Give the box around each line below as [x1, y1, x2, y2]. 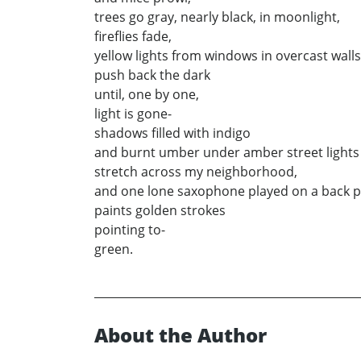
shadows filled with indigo [94, 124, 251, 143]
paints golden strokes [94, 201, 226, 220]
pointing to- [94, 221, 165, 239]
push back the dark [94, 66, 210, 85]
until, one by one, [94, 85, 199, 104]
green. [94, 240, 133, 259]
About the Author [94, 322, 267, 349]
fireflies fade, [94, 27, 172, 46]
